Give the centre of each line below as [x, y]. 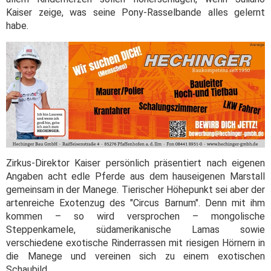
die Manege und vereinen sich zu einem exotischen [135, 256]
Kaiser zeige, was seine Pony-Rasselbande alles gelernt [135, 12]
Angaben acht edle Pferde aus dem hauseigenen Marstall [135, 176]
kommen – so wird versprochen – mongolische [135, 216]
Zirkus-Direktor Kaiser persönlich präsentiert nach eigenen [135, 163]
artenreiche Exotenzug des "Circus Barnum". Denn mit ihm [135, 203]
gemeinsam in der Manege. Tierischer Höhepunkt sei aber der [135, 189]
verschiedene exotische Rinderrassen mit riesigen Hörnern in [135, 243]
